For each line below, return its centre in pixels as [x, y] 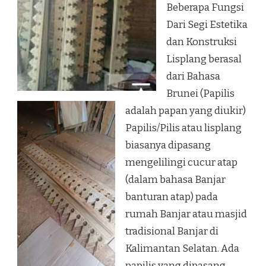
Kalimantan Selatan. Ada [182, 249]
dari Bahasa [193, 77]
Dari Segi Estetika [207, 25]
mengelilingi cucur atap [181, 163]
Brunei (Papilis [200, 94]
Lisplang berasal [204, 59]
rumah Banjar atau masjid [186, 214]
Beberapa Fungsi [205, 8]
